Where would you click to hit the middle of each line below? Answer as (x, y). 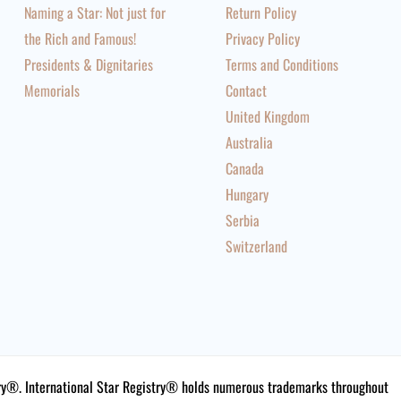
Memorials (51, 90)
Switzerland (257, 246)
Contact (247, 90)
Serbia (243, 220)
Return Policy (261, 13)
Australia (250, 142)
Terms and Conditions (282, 64)
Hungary (247, 194)
